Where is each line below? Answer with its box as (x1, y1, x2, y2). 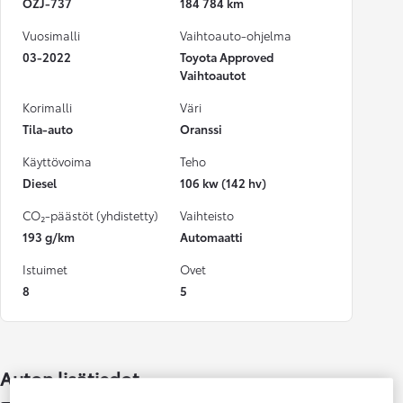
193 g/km (22, 228, 75, 246)
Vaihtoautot (180, 67, 246, 84)
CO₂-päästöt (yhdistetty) (22, 207, 158, 224)
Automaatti (180, 228, 243, 246)
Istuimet (22, 261, 67, 278)
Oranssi (180, 121, 222, 138)
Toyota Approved (180, 49, 273, 66)
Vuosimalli (22, 27, 80, 44)
